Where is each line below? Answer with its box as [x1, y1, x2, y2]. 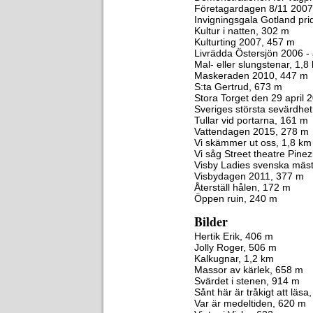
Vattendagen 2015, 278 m [194, 126, 309, 137]
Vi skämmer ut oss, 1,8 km [194, 137, 312, 148]
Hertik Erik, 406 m [194, 231, 273, 242]
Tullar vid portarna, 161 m [194, 115, 308, 126]
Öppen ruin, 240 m [194, 193, 277, 204]
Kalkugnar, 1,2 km [194, 253, 274, 264]
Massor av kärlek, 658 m [194, 264, 303, 275]
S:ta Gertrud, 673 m [194, 81, 282, 92]
